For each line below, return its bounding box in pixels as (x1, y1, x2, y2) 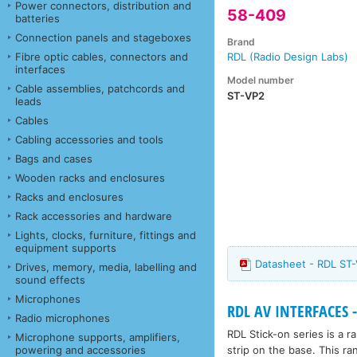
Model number (227, 73, 295, 86)
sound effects (15, 273, 85, 286)
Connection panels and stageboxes (15, 30, 191, 44)
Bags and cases (15, 151, 92, 165)
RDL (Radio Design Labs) (227, 50, 349, 64)
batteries (15, 11, 60, 25)
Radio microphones (15, 311, 110, 324)
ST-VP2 (227, 88, 265, 102)
